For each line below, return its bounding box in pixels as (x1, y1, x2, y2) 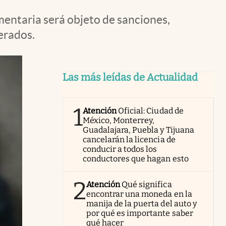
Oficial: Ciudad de (118, 106, 184, 116)
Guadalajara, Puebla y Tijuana (83, 125, 194, 135)
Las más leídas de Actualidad (63, 71, 198, 83)
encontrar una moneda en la (86, 189, 192, 199)
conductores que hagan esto (83, 154, 189, 163)
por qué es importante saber (86, 208, 193, 218)
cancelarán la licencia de (83, 135, 176, 144)
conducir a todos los (83, 144, 157, 154)
